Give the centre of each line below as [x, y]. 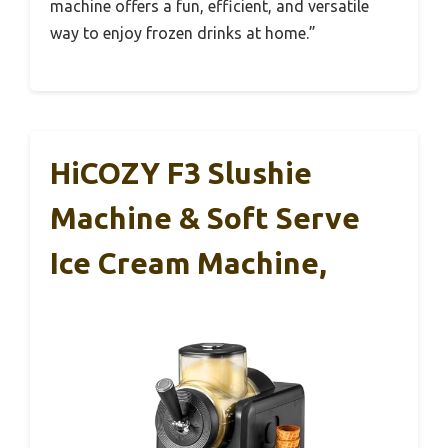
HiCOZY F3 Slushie [181, 172]
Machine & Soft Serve [205, 217]
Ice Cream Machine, [188, 262]
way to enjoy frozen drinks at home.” [183, 32]
